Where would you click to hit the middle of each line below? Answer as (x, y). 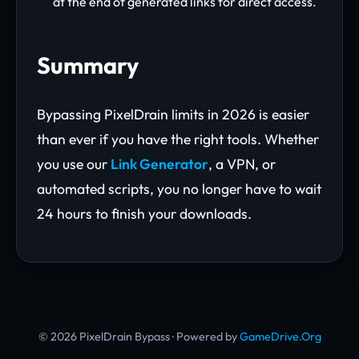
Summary (88, 65)
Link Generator (159, 164)
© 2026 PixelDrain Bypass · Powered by (139, 337)
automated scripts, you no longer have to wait (179, 189)
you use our (74, 164)
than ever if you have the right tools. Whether (178, 139)
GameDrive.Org (280, 337)
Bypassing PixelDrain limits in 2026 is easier (173, 114)
